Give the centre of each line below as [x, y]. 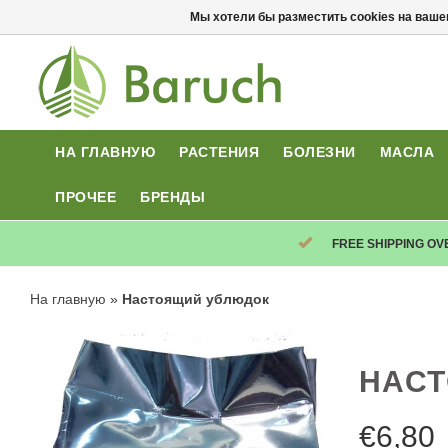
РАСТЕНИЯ [219, 152]
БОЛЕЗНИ [319, 152]
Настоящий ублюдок [195, 299]
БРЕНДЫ [173, 197]
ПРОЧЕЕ [86, 197]
